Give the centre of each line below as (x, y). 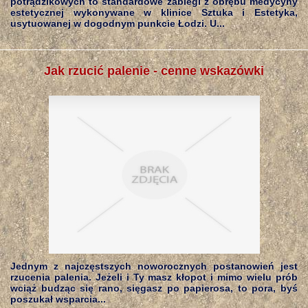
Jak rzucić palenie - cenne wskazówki (154, 71)
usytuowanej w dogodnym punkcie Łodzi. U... (118, 23)
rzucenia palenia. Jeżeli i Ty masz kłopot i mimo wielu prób (154, 277)
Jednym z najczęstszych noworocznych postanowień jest (154, 266)
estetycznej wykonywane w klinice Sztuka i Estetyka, (154, 12)
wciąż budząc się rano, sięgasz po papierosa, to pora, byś (154, 288)
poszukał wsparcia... (58, 299)
